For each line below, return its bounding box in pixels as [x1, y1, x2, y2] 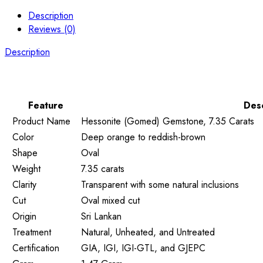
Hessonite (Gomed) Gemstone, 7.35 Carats [81, 114, 254, 128]
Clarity [12, 177, 36, 191]
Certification [12, 241, 59, 255]
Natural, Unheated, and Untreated [81, 225, 215, 239]
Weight [12, 161, 41, 176]
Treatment [12, 225, 51, 239]
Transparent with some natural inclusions [81, 177, 239, 191]
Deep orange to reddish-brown [81, 130, 205, 144]
